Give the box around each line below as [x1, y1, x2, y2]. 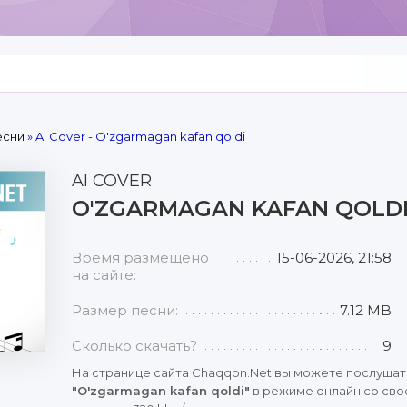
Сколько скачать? [72, 337, 197, 354]
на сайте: [72, 266, 136, 283]
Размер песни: [72, 302, 178, 319]
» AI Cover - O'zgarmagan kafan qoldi [25, 129, 245, 144]
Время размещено [72, 249, 209, 266]
